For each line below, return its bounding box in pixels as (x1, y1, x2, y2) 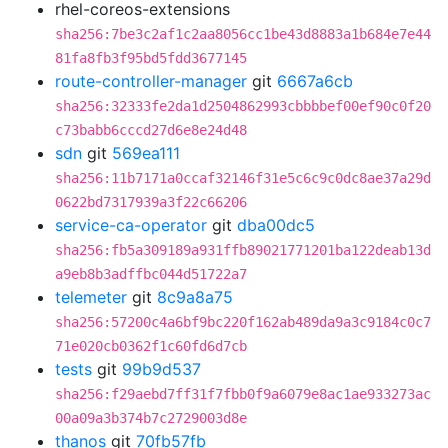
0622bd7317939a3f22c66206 (55, 194, 247, 210)
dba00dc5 (237, 215, 315, 235)
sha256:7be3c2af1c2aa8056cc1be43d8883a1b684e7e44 (55, 26, 431, 42)
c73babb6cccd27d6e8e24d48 (55, 122, 247, 138)
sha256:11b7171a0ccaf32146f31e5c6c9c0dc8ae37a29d (55, 170, 431, 186)
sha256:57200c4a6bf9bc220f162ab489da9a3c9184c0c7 (55, 314, 431, 330)
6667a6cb (277, 71, 353, 91)
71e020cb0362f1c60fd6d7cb (55, 338, 247, 354)
